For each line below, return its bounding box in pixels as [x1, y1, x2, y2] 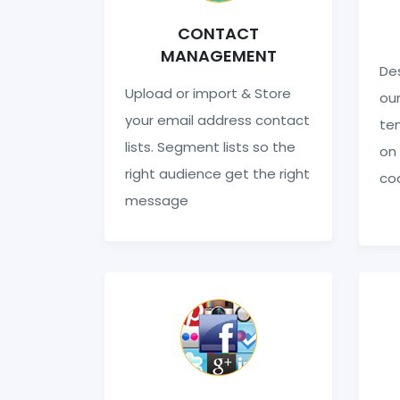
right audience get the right [124, 163, 310, 183]
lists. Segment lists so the [124, 137, 296, 156]
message [124, 190, 188, 210]
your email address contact [124, 110, 310, 129]
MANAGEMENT [160, 44, 277, 67]
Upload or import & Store [124, 83, 291, 103]
